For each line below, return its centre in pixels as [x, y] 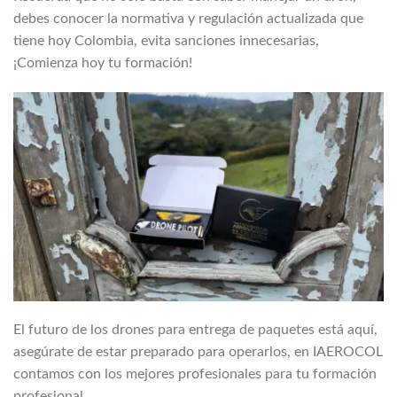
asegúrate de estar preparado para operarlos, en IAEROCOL [198, 351]
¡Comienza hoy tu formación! [103, 63]
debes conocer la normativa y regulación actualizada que [188, 19]
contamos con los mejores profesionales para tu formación [195, 374]
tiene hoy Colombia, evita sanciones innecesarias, [166, 41]
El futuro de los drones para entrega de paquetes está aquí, [195, 329]
